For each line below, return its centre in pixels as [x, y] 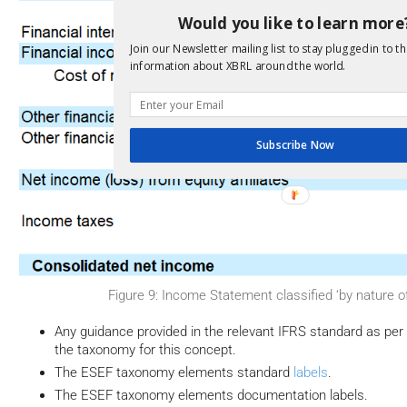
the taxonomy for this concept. [145, 349]
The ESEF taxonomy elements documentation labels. [211, 395]
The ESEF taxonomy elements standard [174, 372]
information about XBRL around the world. [237, 66]
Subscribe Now [295, 145]
